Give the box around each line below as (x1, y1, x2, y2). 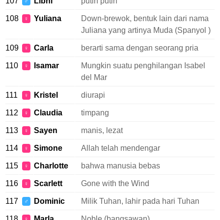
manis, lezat (81, 126, 123, 135)
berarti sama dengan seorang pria (81, 44, 198, 52)
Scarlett (34, 179, 62, 188)
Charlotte (34, 162, 68, 170)
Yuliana (34, 14, 61, 23)
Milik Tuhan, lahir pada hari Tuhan (81, 197, 199, 205)
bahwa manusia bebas (81, 162, 160, 170)
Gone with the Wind (81, 179, 149, 188)
